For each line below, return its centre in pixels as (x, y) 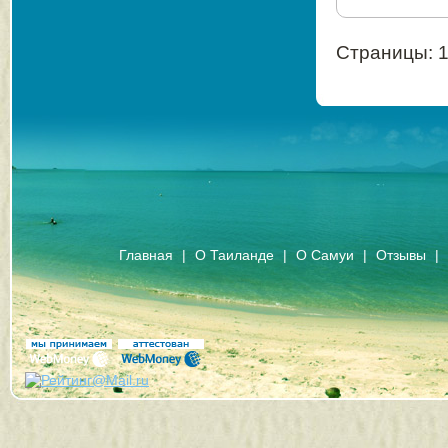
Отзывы (401, 255)
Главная (146, 255)
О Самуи (325, 255)
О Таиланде (234, 255)
